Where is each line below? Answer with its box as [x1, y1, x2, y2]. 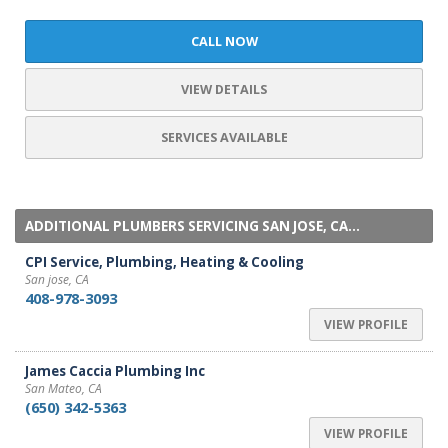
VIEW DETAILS [181, 81, 267, 98]
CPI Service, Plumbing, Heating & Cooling [25, 253, 304, 271]
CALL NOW [190, 33, 258, 50]
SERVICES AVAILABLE [160, 129, 288, 146]
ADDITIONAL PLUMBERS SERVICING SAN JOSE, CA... [25, 217, 360, 235]
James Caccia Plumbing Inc [25, 362, 205, 380]
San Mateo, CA [25, 380, 102, 397]
